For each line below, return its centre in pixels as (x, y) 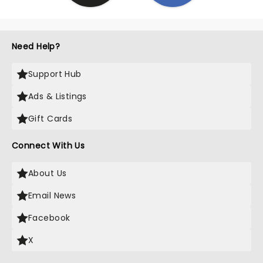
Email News (52, 195)
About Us (48, 173)
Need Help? (36, 46)
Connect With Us (48, 146)
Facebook (49, 218)
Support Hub (55, 74)
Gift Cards (50, 119)
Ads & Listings (58, 96)
